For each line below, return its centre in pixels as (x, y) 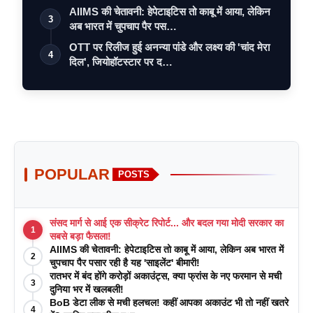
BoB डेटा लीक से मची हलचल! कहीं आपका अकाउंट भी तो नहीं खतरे (169, 302)
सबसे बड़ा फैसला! (80, 236)
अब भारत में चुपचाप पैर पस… (123, 26)
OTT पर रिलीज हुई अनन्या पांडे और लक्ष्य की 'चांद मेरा (169, 47)
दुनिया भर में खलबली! (87, 289)
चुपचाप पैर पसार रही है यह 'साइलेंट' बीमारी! (125, 262)
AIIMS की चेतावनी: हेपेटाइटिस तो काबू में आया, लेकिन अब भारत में (167, 249)
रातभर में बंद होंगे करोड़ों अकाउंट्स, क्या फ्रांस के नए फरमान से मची (166, 276)
